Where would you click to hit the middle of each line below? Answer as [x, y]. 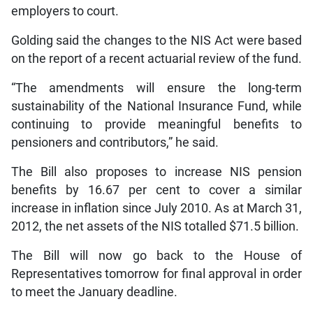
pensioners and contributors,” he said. [115, 142]
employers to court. [65, 11]
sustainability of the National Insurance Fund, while [156, 106]
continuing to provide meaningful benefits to [156, 124]
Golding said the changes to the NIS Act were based [156, 40]
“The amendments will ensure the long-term [156, 88]
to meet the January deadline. [94, 292]
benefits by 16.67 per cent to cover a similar [156, 190]
